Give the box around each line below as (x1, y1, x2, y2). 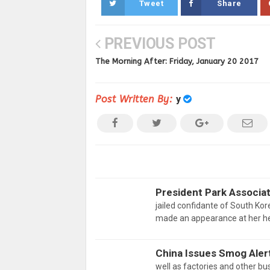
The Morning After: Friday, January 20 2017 (95, 57, 259, 66)
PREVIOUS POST (100, 35, 216, 52)
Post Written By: (95, 93, 176, 105)
